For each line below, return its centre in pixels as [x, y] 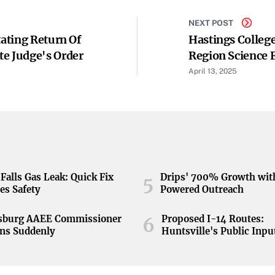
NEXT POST [211, 23]
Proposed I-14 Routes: [213, 219]
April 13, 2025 [213, 71]
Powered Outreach [202, 189]
